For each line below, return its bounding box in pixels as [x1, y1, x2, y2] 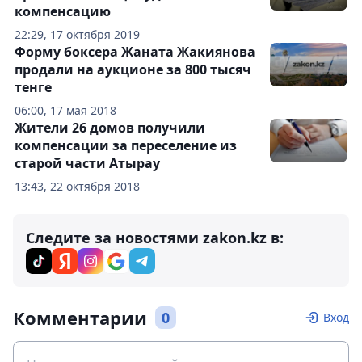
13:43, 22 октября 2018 [15, 179, 140, 195]
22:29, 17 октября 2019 [15, 27, 140, 43]
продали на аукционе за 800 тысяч [15, 61, 251, 79]
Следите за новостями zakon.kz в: [26, 228, 284, 248]
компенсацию [15, 2, 111, 21]
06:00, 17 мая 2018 [15, 103, 116, 119]
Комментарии [13, 305, 147, 330]
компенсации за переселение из [15, 137, 237, 155]
